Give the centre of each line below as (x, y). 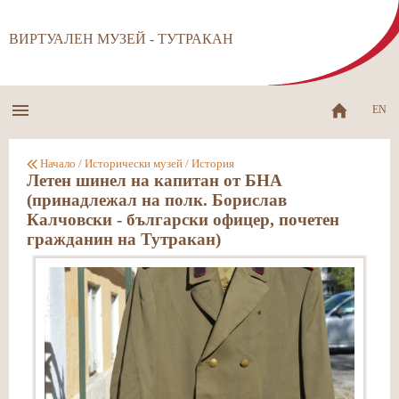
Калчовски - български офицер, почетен (183, 220)
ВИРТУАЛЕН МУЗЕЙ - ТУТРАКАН (121, 39)
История (213, 163)
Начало (58, 163)
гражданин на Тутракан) (124, 239)
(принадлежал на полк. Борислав (157, 200)
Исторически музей (134, 163)
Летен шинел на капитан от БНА (155, 180)
